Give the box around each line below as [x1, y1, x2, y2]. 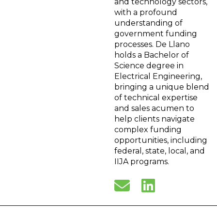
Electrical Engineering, [114, 72, 202, 81]
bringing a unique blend [114, 82, 209, 92]
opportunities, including [114, 136, 207, 145]
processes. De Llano [114, 40, 190, 49]
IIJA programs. [114, 157, 169, 167]
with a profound [114, 8, 177, 17]
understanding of [114, 18, 183, 28]
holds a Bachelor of [114, 50, 189, 60]
